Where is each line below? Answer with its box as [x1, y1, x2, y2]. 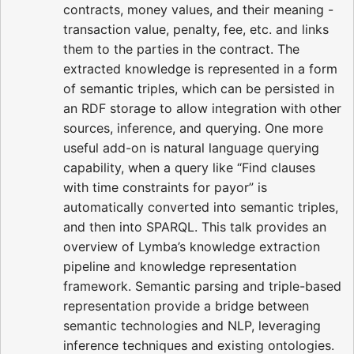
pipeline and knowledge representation [63, 258, 296, 274]
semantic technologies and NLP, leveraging [63, 317, 321, 333]
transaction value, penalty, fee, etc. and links [63, 21, 329, 37]
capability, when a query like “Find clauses [63, 159, 315, 175]
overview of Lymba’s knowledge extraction [63, 238, 320, 254]
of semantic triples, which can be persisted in [63, 80, 334, 96]
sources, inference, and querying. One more [63, 119, 323, 136]
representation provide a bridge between [63, 297, 309, 314]
